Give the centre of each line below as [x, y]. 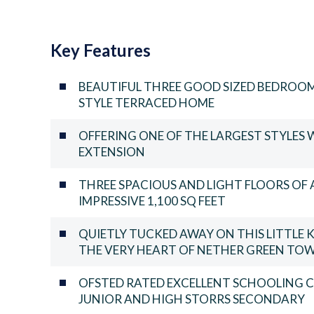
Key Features [101, 50]
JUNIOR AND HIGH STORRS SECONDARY [192, 299]
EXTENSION [112, 151]
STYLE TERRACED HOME [146, 102]
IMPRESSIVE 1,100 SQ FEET [152, 200]
